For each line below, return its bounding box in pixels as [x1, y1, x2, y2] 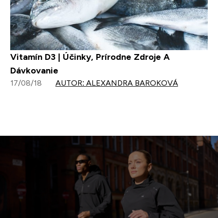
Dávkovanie [10, 66, 58, 76]
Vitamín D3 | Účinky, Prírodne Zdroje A [10, 52, 170, 62]
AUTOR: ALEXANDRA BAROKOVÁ [55, 79, 178, 88]
